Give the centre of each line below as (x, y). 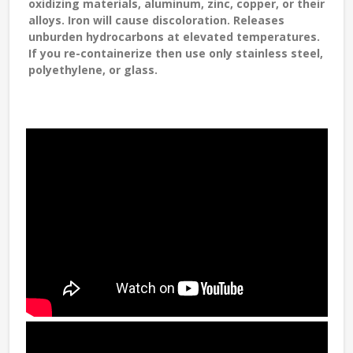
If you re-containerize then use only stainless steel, (176, 54)
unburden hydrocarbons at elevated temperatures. (174, 37)
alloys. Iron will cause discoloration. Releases (156, 20)
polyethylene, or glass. (93, 70)
